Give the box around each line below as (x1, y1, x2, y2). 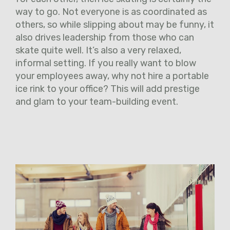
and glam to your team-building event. (15, 96, 180, 108)
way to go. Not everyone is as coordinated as (15, 6, 207, 18)
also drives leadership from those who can (15, 32, 194, 44)
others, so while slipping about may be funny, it (15, 19, 214, 31)
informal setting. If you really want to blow (15, 57, 196, 69)
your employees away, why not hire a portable (15, 70, 209, 82)
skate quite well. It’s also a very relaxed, (15, 45, 181, 56)
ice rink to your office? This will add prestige (15, 83, 200, 95)
